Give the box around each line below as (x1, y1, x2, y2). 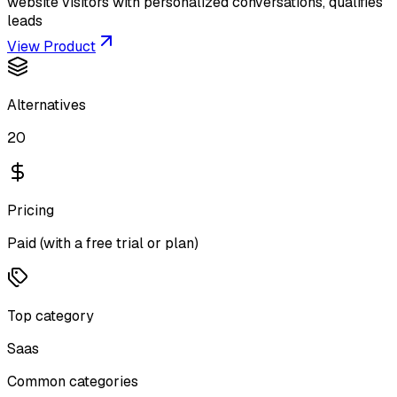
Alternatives (7, 96, 86, 114)
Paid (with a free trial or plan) (7, 234, 198, 253)
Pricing (7, 201, 54, 220)
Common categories (7, 372, 138, 391)
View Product (7, 37, 96, 56)
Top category (7, 307, 94, 325)
